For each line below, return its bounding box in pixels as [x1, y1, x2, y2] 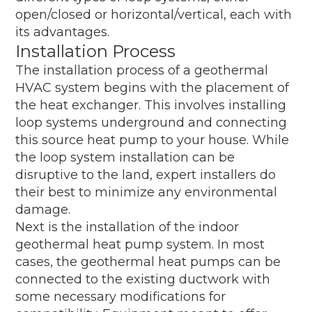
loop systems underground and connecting [15, 114, 288, 130]
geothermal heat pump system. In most [15, 236, 265, 252]
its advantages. [15, 24, 110, 40]
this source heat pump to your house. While [15, 132, 290, 148]
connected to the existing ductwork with [15, 271, 271, 287]
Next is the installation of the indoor [15, 219, 240, 235]
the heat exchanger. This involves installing [15, 97, 287, 113]
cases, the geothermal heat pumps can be [15, 253, 281, 270]
